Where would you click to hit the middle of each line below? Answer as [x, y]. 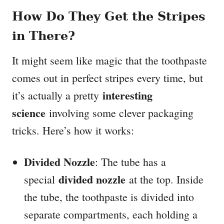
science [29, 113]
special [41, 179]
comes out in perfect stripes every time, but [107, 78]
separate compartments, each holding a [111, 214]
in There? [43, 36]
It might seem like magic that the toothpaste [109, 60]
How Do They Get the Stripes [109, 16]
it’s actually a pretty [57, 95]
